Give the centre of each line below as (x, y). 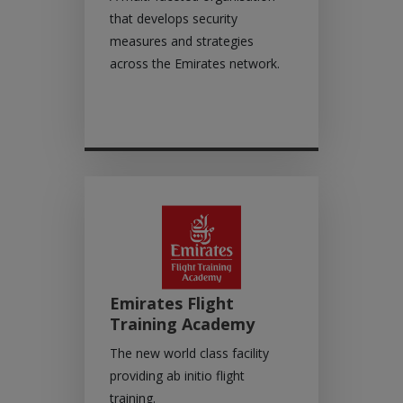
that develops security (174, 18)
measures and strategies (182, 41)
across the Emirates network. (195, 63)
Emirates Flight (172, 303)
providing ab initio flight (177, 376)
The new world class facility (189, 353)
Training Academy (182, 324)
